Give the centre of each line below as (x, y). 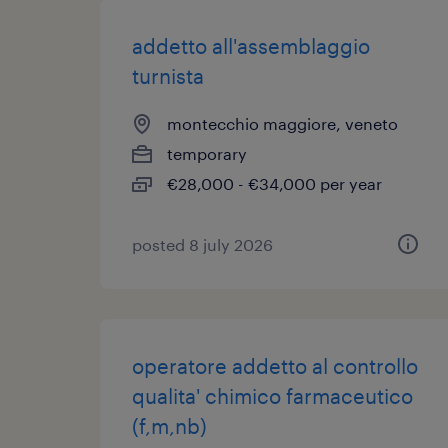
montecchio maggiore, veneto (282, 123)
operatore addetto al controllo (275, 366)
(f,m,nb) (169, 426)
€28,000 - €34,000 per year (274, 183)
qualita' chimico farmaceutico (272, 396)
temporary (207, 153)
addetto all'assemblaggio (251, 46)
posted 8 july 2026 (202, 244)
